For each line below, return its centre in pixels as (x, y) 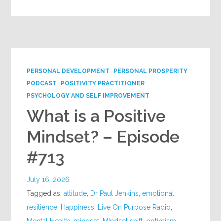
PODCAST (42, 84)
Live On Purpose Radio (134, 207)
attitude (75, 194)
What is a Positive (96, 116)
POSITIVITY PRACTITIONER (103, 84)
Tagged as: (45, 194)
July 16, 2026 (48, 180)
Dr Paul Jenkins (115, 194)
